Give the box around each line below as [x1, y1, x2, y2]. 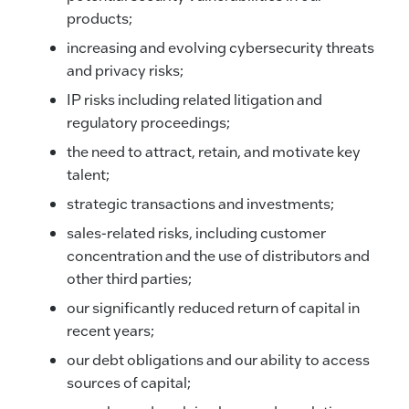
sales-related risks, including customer [66, 222, 326, 242]
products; [66, 7, 132, 27]
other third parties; [66, 267, 192, 288]
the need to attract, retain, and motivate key [66, 141, 361, 161]
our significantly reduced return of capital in [66, 297, 360, 317]
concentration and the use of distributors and [66, 245, 370, 265]
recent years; [66, 320, 154, 340]
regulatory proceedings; [66, 111, 230, 131]
